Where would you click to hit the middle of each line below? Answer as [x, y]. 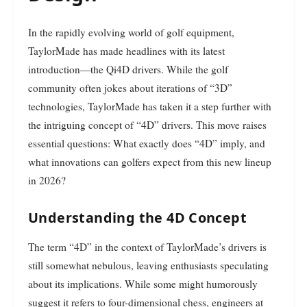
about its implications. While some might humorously [143, 284]
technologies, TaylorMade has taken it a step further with [150, 106]
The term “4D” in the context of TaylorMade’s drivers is [147, 247]
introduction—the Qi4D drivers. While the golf [128, 69]
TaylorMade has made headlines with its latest [126, 50]
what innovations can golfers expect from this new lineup [150, 161]
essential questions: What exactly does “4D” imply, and [147, 143]
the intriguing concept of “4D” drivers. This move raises [147, 124]
